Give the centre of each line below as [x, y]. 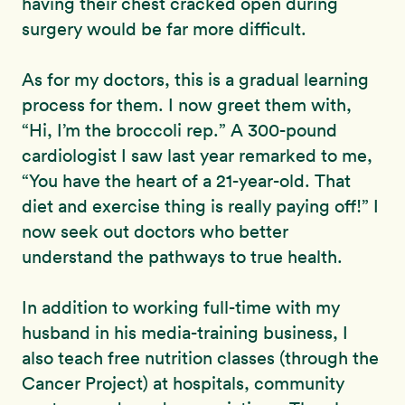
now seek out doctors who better [155, 232]
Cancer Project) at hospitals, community [183, 384]
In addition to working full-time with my [181, 308]
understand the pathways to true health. [182, 257]
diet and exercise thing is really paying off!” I [200, 207]
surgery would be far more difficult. [164, 29]
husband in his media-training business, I [185, 333]
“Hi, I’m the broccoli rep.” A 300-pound [179, 131]
